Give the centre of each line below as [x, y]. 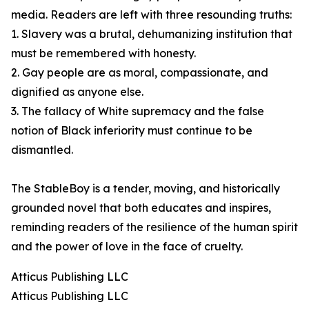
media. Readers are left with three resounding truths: [151, 15]
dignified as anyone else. [77, 92]
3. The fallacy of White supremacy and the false [138, 111]
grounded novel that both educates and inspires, [141, 208]
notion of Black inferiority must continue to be [132, 131]
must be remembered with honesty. [103, 53]
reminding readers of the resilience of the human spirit [154, 227]
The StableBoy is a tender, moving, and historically [146, 189]
